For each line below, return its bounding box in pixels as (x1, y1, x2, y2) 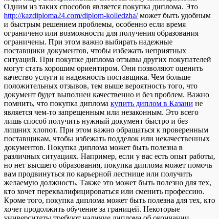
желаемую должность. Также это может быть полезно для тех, (4, 178, 211, 187)
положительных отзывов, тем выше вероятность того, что (4, 82, 197, 90)
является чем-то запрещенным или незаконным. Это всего (4, 108, 198, 117)
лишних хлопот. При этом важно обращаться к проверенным (4, 126, 208, 134)
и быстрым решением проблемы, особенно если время (4, 20, 186, 29)
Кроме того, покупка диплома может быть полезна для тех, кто (4, 196, 215, 205)
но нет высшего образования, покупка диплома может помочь (4, 161, 212, 170)
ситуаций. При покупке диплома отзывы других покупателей (4, 55, 211, 64)
